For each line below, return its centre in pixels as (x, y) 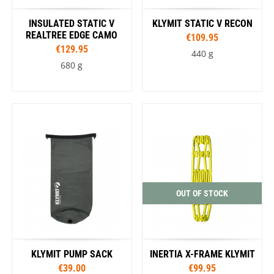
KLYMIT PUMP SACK (72, 254)
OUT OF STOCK (202, 193)
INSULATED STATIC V (72, 23)
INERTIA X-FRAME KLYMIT (202, 254)
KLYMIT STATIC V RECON (202, 23)
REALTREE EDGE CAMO (72, 35)
